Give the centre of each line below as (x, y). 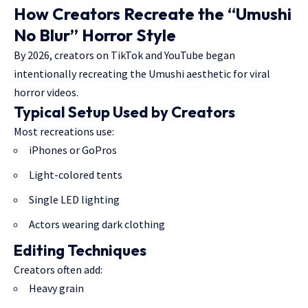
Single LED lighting (74, 199)
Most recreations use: (64, 131)
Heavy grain (56, 288)
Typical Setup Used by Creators (124, 112)
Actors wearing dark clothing (97, 224)
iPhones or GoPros (73, 150)
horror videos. (46, 92)
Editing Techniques (80, 250)
